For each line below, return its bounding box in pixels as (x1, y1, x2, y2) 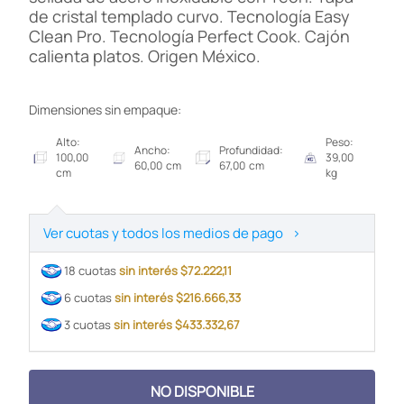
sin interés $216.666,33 (115, 289, 244, 306)
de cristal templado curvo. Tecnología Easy (29, 5, 351, 28)
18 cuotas (64, 262, 120, 280)
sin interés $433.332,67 (114, 316, 243, 333)
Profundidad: (218, 142, 283, 158)
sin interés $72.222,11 (119, 262, 235, 280)
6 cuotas (64, 289, 115, 306)
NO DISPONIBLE (150, 381, 254, 402)
